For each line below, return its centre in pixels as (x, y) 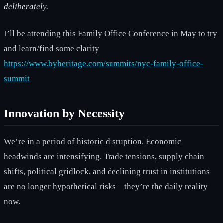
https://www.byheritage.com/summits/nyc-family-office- (104, 63)
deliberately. (26, 6)
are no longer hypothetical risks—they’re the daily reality (106, 186)
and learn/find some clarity (52, 48)
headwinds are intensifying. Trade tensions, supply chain (104, 156)
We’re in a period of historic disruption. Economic (93, 141)
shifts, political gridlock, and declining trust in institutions (107, 171)
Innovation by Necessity (64, 113)
